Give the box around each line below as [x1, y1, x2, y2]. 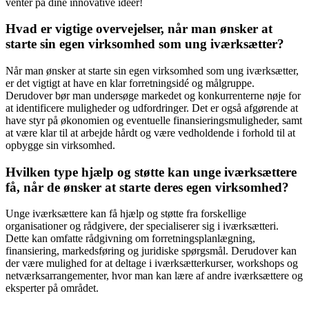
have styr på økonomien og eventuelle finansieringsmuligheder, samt [6, 114, 302, 126]
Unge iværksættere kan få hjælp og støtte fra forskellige [6, 208, 246, 220]
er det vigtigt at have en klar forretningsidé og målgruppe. [6, 77, 255, 89]
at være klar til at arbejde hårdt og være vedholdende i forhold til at [6, 127, 295, 139]
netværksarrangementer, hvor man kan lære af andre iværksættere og [6, 270, 303, 282]
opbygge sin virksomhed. [6, 139, 115, 151]
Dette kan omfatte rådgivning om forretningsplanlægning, [6, 232, 255, 245]
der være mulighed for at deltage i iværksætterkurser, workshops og [6, 257, 298, 270]
